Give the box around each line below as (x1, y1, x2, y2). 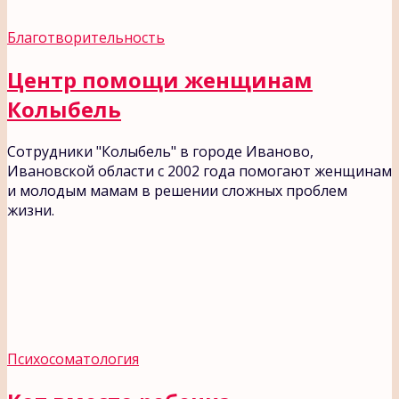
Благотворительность (7, 28, 165, 48)
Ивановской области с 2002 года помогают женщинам (7, 161, 392, 182)
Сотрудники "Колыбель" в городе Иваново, (7, 142, 313, 162)
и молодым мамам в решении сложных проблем (7, 181, 347, 201)
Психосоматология (7, 349, 139, 370)
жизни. (7, 200, 54, 221)
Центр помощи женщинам (7, 65, 313, 95)
